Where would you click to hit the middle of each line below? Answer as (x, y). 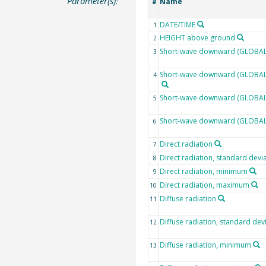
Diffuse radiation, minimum (205, 245)
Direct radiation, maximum (204, 185)
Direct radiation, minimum (203, 171)
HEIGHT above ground (197, 38)
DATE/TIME (177, 25)
